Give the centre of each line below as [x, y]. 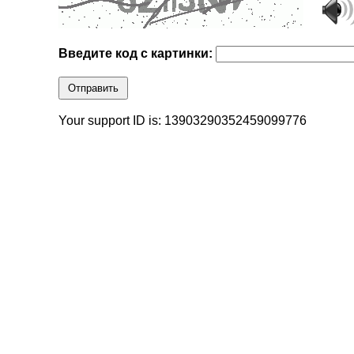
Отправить [94, 88]
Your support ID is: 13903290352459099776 [183, 121]
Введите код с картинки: [137, 54]
